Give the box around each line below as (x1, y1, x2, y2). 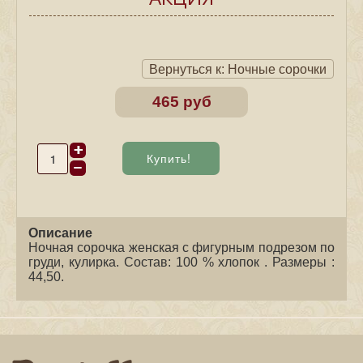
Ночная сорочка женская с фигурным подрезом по (28, 241, 335, 254)
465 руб (152, 93, 211, 110)
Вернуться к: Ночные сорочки (149, 62, 327, 76)
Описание (28, 226, 92, 240)
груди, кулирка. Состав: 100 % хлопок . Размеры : (28, 255, 335, 269)
